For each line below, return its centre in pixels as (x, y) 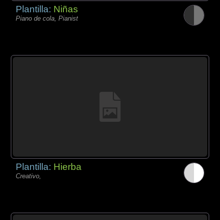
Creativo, (29, 176)
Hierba (68, 166)
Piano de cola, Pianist (47, 19)
